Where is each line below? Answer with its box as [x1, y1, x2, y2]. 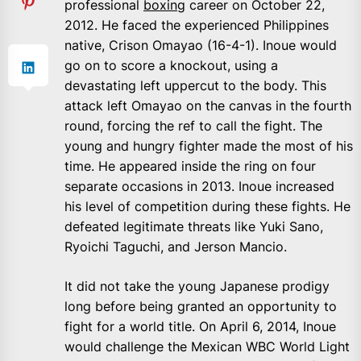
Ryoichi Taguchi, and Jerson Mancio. [64, 239, 287, 255]
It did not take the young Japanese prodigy [64, 278, 330, 295]
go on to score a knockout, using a [64, 57, 278, 74]
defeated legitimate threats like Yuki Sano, [64, 218, 323, 235]
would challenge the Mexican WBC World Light [64, 338, 350, 355]
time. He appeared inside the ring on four [64, 158, 316, 175]
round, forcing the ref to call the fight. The [64, 118, 322, 135]
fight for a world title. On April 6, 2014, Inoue [64, 318, 336, 335]
